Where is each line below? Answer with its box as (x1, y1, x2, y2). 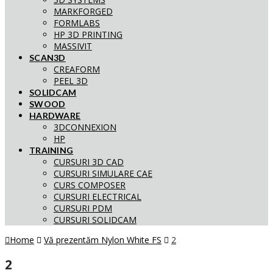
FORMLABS (54, 17, 100, 29)
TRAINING (29, 145, 74, 155)
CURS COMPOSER (54, 179, 126, 191)
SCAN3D (29, 52, 66, 63)
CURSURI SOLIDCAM (54, 214, 136, 225)
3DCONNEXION (54, 121, 116, 133)
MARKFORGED (54, 5, 113, 17)
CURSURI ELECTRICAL (54, 191, 141, 202)
